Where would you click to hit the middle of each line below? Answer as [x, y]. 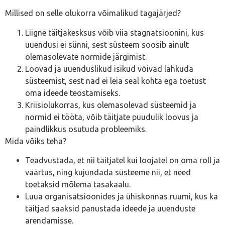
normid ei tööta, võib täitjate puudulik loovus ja [112, 117]
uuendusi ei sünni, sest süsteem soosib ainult [107, 44]
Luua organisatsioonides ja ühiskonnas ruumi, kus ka [122, 197]
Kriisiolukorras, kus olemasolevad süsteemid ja [111, 105]
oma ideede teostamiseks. [73, 93]
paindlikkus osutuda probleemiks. [86, 129]
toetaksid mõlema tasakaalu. [78, 185]
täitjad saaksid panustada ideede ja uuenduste [110, 209]
